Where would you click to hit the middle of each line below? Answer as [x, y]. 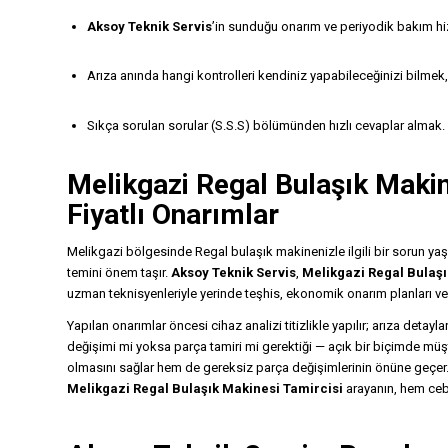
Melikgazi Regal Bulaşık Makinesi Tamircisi [205, 388]
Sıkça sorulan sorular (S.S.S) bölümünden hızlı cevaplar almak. [266, 125]
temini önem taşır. [119, 272]
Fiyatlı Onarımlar [173, 214]
